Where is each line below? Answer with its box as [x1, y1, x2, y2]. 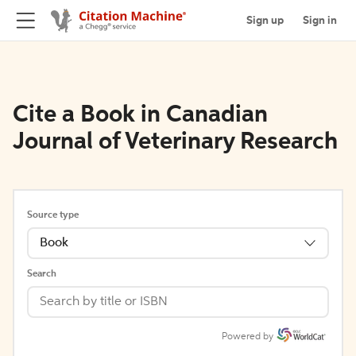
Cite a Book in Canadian [13, 103, 268, 127]
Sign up [246, 14, 284, 26]
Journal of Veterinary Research [13, 130, 338, 154]
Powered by [222, 332, 273, 342]
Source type [27, 211, 79, 220]
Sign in [303, 14, 337, 26]
